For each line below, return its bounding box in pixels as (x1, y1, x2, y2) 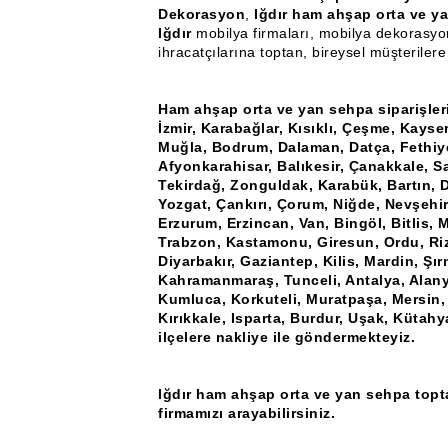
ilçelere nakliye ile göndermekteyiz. (158, 329, 415, 345)
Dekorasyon (158, 6, 245, 22)
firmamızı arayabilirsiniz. (158, 405, 335, 421)
